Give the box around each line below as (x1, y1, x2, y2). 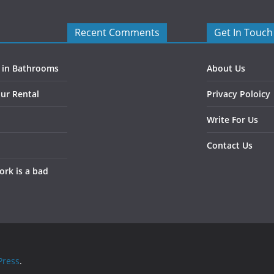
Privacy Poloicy (207, 88, 270, 100)
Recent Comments (75, 26, 160, 40)
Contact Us (207, 139, 253, 152)
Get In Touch (214, 26, 273, 40)
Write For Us (207, 114, 258, 126)
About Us (207, 62, 245, 75)
